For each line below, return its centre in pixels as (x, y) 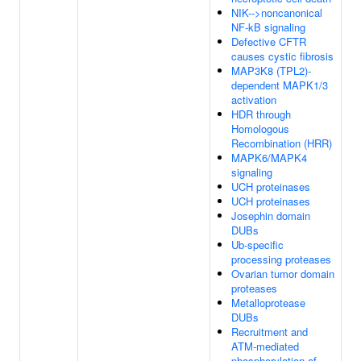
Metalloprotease (268, 303)
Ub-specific (257, 245)
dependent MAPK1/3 (280, 85)
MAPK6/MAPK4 (269, 158)
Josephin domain (271, 216)
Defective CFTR (269, 41)
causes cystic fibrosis (282, 56)
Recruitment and (270, 332)
